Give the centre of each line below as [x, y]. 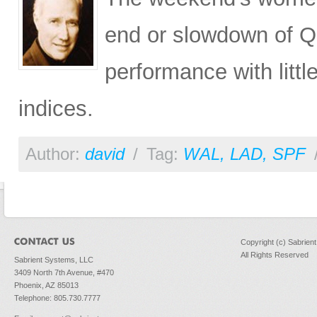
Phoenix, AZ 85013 [46, 286]
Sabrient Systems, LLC [54, 260]
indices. [56, 109]
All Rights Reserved [275, 255]
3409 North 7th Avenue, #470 [64, 273]
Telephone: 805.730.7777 [57, 298]
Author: [55, 154]
